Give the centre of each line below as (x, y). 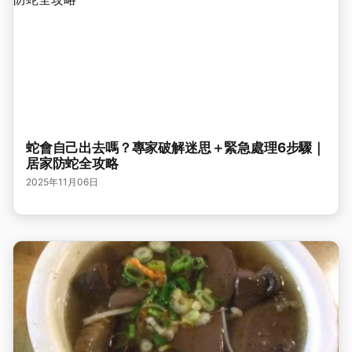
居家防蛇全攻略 (72, 163)
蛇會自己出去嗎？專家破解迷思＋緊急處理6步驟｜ (176, 148)
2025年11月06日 (62, 182)
